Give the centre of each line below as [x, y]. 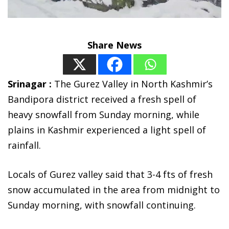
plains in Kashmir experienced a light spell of [107, 130]
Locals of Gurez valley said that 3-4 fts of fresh [110, 175]
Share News [114, 45]
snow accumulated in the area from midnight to [114, 190]
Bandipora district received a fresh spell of [102, 99]
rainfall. [24, 145]
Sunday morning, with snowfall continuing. [102, 205]
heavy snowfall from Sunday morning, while [104, 115]
